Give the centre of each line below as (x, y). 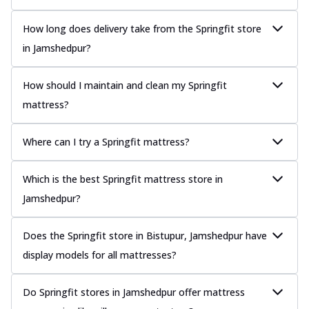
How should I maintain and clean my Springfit (125, 85)
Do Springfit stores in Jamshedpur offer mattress (134, 292)
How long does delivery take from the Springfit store (142, 28)
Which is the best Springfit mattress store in (123, 179)
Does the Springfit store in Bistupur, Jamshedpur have (145, 235)
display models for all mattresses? (100, 255)
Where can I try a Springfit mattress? (106, 141)
